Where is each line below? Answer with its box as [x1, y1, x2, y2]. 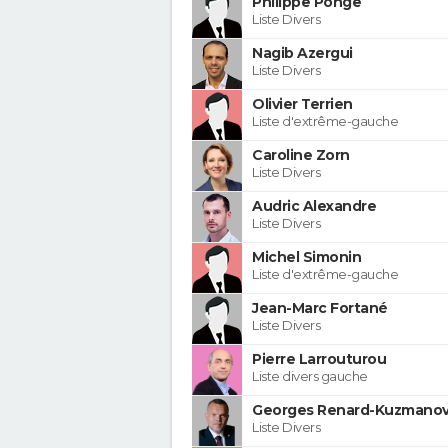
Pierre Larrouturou [252, 349, 386, 368]
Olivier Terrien [252, 94, 353, 113]
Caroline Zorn [252, 145, 350, 164]
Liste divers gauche [252, 367, 368, 384]
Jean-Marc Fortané [252, 298, 388, 317]
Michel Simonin [252, 247, 361, 266]
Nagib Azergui [252, 43, 353, 62]
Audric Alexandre [252, 196, 376, 215]
